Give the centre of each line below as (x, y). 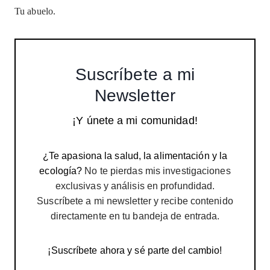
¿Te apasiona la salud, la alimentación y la (135, 155)
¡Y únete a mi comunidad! (135, 120)
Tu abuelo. (35, 11)
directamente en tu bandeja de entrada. (135, 216)
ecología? (61, 171)
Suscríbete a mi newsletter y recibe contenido (135, 201)
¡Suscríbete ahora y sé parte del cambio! (135, 250)
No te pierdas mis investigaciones (156, 171)
